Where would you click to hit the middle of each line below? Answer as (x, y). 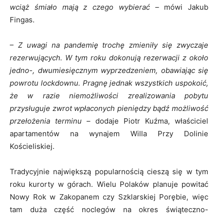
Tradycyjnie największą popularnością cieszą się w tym (109, 172)
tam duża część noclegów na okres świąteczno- (109, 209)
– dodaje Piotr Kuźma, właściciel (145, 121)
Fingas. (22, 20)
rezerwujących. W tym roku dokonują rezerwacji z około (109, 58)
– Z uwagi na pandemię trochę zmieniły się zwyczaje (109, 45)
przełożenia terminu (46, 121)
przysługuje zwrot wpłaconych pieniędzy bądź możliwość (109, 108)
